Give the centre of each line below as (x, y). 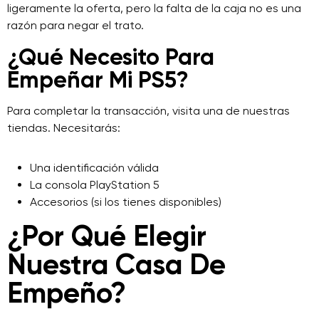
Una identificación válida (94, 168)
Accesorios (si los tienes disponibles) (126, 202)
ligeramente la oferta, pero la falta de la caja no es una (154, 8)
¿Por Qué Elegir (107, 236)
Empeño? (67, 293)
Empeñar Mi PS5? (98, 80)
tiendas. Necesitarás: (64, 128)
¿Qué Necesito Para (111, 57)
